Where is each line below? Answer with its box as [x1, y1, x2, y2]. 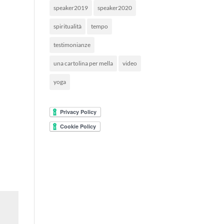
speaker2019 [53, 4, 88, 12]
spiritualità [53, 22, 81, 30]
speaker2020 [97, 4, 132, 12]
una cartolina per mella [53, 59, 113, 67]
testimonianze [53, 41, 90, 49]
